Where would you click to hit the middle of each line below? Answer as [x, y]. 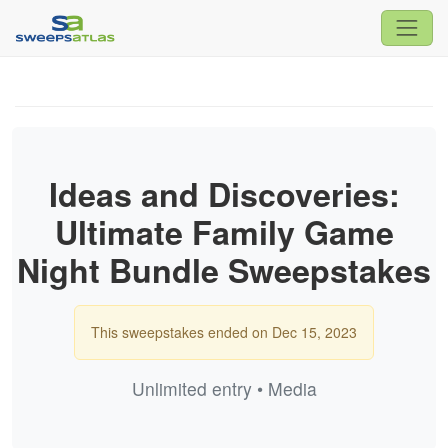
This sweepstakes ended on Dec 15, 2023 [224, 331]
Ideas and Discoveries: [224, 193]
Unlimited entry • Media [224, 388]
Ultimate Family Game [224, 231]
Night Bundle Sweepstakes [224, 269]
